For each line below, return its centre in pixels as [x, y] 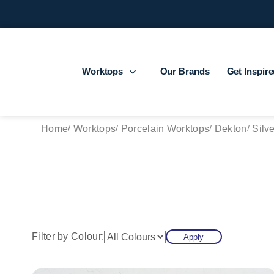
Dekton [231, 129]
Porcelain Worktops [165, 129]
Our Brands [185, 71]
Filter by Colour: [68, 236]
